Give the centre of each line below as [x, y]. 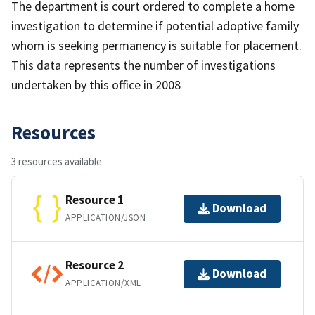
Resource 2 [95, 265]
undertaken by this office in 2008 [96, 84]
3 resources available [57, 161]
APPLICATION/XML [103, 283]
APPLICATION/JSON [106, 218]
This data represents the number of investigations [143, 65]
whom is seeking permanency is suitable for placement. [156, 45]
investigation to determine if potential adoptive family [155, 25]
